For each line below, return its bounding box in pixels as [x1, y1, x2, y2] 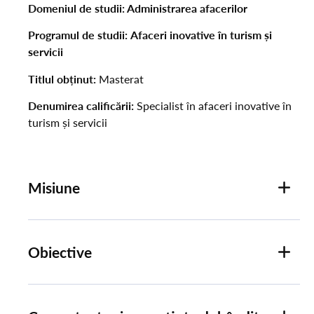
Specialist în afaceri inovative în [134, 97, 292, 114]
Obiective [28, 242, 92, 263]
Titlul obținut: [28, 70, 96, 87]
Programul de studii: [28, 27, 128, 43]
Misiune [28, 177, 80, 198]
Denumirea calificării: [28, 97, 134, 114]
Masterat [96, 70, 144, 87]
